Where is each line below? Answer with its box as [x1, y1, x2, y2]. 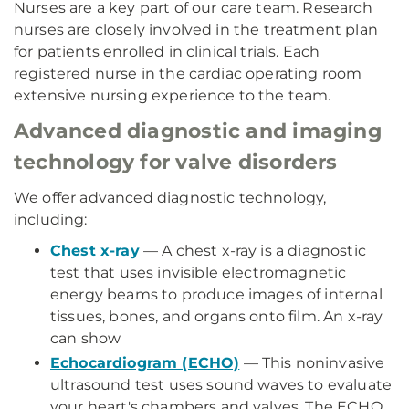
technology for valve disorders [14, 150, 338, 174]
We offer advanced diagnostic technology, [14, 189, 327, 206]
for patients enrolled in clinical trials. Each [14, 43, 320, 60]
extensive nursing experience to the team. [14, 87, 331, 104]
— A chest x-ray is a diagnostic [139, 242, 366, 259]
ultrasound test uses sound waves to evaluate [50, 376, 393, 393]
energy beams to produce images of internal [50, 286, 383, 303]
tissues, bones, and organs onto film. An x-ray [50, 308, 383, 325]
